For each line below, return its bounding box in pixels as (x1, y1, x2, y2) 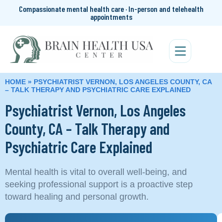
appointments (90, 12, 132, 21)
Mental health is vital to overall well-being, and (5, 166, 187, 177)
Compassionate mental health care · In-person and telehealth (18, 4, 204, 13)
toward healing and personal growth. (5, 191, 149, 202)
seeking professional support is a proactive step (5, 179, 193, 189)
